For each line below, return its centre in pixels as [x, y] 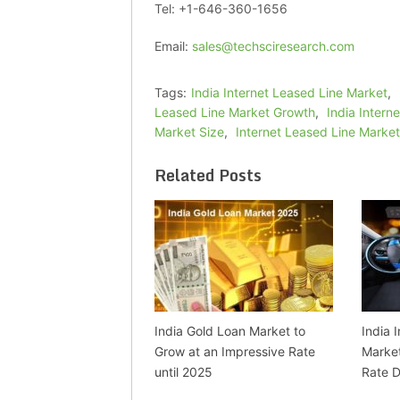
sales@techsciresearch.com [273, 46]
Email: [173, 46]
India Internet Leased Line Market [289, 93]
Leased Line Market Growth [235, 112]
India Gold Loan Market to [230, 331]
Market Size [189, 132]
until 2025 [183, 372]
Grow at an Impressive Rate [235, 352]
